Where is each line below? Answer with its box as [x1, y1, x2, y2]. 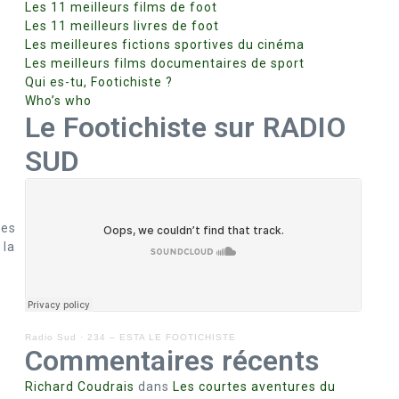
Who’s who [25, 94, 92, 108]
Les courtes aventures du [173, 379, 336, 394]
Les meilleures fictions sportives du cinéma [25, 37, 305, 52]
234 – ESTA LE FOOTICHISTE [87, 332, 236, 342]
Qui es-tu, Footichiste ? [25, 75, 173, 89]
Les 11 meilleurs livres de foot [25, 19, 219, 33]
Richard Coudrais [25, 379, 134, 394]
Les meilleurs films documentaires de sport [25, 56, 305, 70]
